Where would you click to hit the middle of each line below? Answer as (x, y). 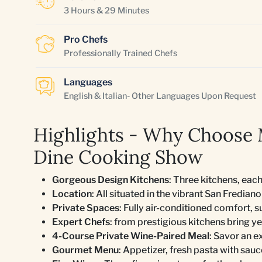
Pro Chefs (86, 39)
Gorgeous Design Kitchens (111, 180)
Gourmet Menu (85, 250)
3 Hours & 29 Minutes (106, 11)
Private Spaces (86, 208)
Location (72, 194)
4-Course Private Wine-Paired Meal (131, 236)
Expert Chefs (81, 222)
